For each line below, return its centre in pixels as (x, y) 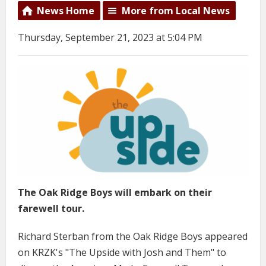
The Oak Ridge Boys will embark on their (115, 192)
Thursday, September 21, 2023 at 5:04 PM (110, 37)
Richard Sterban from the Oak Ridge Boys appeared (133, 236)
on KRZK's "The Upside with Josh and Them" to (122, 252)
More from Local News (176, 11)
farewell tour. (51, 208)
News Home (66, 11)
